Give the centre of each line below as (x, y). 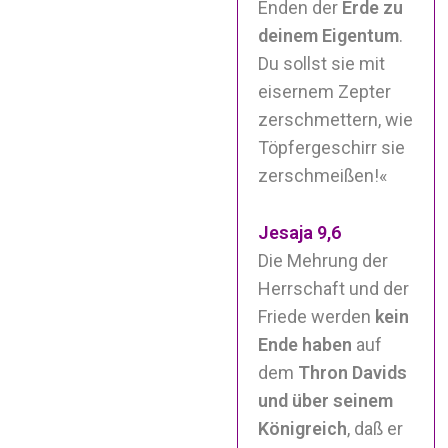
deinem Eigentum (329, 35)
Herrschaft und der (334, 288)
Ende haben (305, 344)
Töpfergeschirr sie (332, 147)
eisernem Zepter (325, 91)
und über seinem (326, 400)
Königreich (303, 428)
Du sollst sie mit (322, 63)
